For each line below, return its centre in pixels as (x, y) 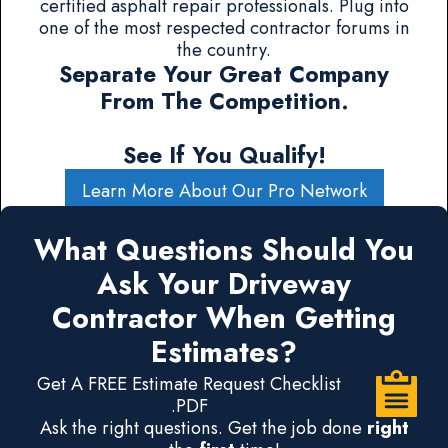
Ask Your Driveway (224, 285)
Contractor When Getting (224, 319)
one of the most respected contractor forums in (224, 27)
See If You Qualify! (224, 155)
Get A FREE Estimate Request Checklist (189, 384)
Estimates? (224, 353)
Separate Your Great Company (224, 74)
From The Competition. (224, 101)
